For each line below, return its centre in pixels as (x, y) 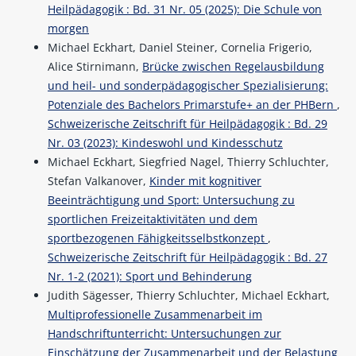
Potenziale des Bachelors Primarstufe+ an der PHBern (192, 105)
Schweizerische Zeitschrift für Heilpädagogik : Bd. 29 (187, 124)
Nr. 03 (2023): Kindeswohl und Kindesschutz (165, 143)
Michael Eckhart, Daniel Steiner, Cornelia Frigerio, (180, 48)
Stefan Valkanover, (98, 181)
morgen (68, 29)
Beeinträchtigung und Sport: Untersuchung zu (171, 200)
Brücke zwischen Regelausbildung (233, 67)
